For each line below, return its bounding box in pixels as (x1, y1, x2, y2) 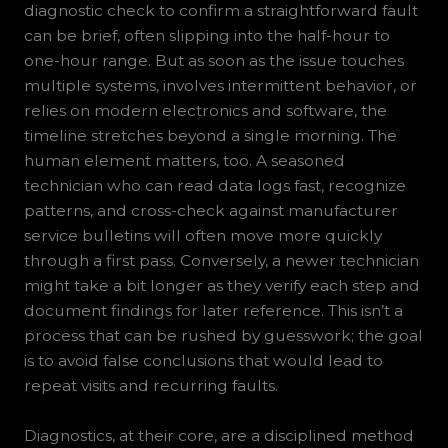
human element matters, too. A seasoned (23, 151, 345, 171)
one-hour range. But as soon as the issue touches (23, 51, 404, 71)
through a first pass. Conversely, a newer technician (23, 251, 419, 271)
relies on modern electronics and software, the (23, 101, 387, 121)
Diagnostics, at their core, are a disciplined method (23, 426, 414, 446)
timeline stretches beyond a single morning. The (23, 126, 397, 146)
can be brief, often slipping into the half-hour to (23, 26, 390, 46)
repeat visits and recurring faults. (23, 376, 278, 396)
